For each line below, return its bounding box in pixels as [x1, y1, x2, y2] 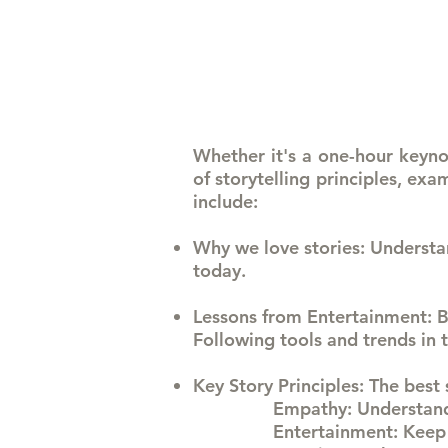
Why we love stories [193, 236, 360, 259]
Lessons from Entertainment [193, 305, 427, 328]
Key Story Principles [193, 374, 359, 397]
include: [193, 190, 258, 213]
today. [193, 259, 246, 282]
